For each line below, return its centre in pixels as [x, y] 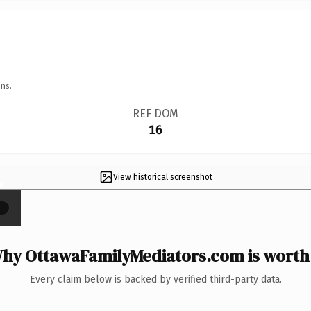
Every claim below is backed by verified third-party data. [155, 279]
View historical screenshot [162, 177]
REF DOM [155, 113]
